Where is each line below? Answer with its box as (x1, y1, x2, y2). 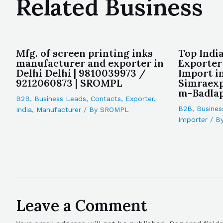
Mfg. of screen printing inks (16, 47, 153, 59)
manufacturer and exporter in (16, 57, 164, 69)
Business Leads (34, 95, 86, 103)
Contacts (91, 95, 121, 103)
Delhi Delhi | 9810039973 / (16, 67, 146, 79)
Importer (178, 115, 208, 123)
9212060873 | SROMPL (16, 77, 122, 89)
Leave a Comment (16, 195, 147, 215)
